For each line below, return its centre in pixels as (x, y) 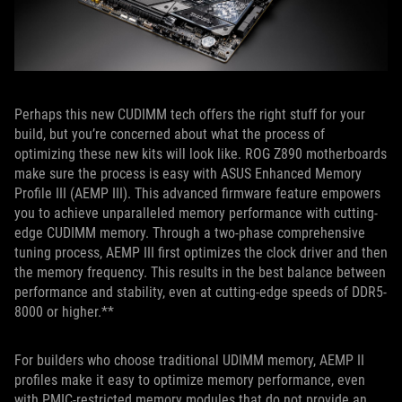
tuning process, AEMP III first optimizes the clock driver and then (201, 252)
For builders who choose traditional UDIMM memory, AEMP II (189, 360)
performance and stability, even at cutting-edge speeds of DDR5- (201, 292)
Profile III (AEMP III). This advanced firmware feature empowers (197, 193)
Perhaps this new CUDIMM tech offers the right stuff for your (190, 114)
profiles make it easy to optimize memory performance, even (190, 380)
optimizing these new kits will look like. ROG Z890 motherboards (201, 153)
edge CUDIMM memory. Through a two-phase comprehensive (190, 232)
